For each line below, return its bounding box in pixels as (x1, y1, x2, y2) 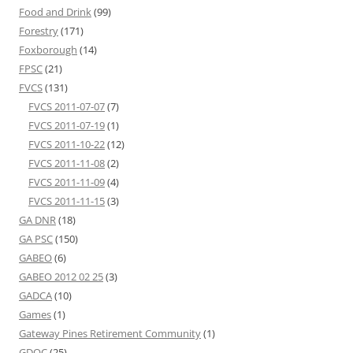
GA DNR (19, 213, 56, 227)
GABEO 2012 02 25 (19, 269, 103, 284)
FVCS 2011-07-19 (28, 118, 105, 132)
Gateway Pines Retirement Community (19, 326, 201, 340)
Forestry (19, 24, 58, 38)
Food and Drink (19, 5, 91, 19)
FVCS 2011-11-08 (28, 156, 105, 170)
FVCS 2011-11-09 (28, 175, 105, 189)
